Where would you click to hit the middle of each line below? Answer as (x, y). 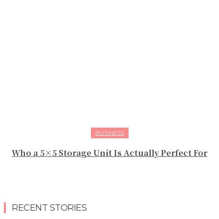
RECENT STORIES (49, 208)
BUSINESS (109, 133)
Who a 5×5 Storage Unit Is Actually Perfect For (109, 153)
